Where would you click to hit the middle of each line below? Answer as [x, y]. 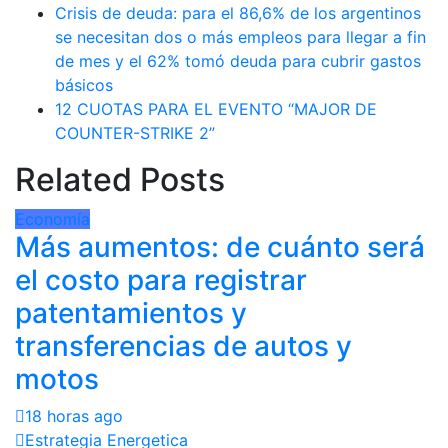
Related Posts [120, 179]
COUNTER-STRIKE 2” [135, 132]
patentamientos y [131, 312]
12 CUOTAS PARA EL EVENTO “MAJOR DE [216, 108]
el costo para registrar [161, 279]
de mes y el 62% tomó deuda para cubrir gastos [238, 60]
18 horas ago [74, 415]
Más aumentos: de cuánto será [220, 246]
